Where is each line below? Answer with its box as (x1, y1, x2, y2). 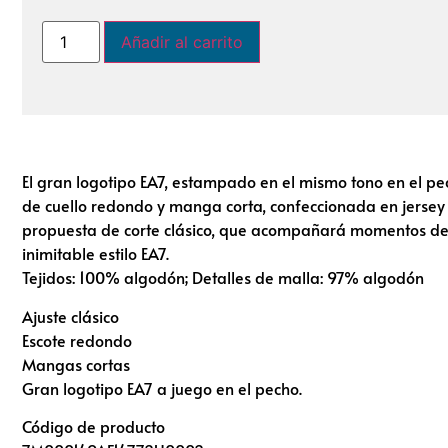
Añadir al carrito (121, 31, 244, 52)
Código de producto (22, 415, 165, 438)
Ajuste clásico (22, 304, 119, 327)
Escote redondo (22, 328, 132, 351)
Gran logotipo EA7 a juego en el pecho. (22, 376, 302, 399)
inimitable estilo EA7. (22, 242, 169, 265)
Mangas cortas (22, 352, 130, 375)
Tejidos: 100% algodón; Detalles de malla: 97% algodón (22, 266, 424, 289)
